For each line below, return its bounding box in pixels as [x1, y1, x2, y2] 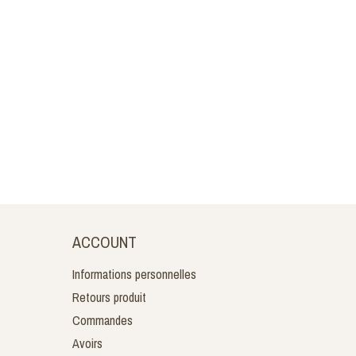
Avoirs [72, 335, 103, 352]
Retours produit [72, 288, 146, 306]
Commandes [72, 311, 133, 329]
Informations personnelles [72, 265, 196, 283]
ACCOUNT [72, 231, 137, 253]
